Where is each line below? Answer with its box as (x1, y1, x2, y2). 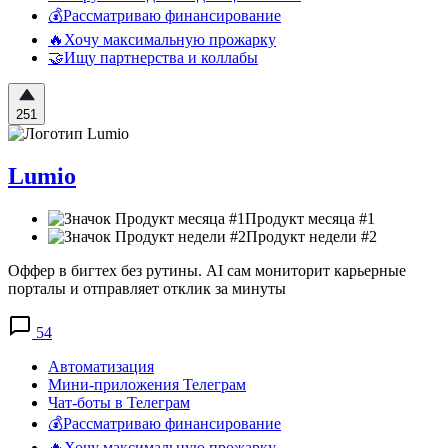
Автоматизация (48, 357, 154, 375)
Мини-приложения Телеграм (48, 375, 246, 393)
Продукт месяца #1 (245, 209, 375, 227)
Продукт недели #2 (246, 227, 377, 245)
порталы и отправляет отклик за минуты (8, 279, 286, 297)
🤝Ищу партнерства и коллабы (48, 48, 258, 66)
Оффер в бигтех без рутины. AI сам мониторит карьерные (8, 261, 406, 279)
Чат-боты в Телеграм (48, 393, 190, 411)
